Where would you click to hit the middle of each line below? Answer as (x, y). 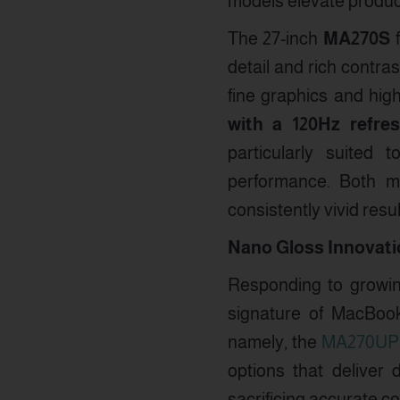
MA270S (357, 38)
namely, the (275, 342)
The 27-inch (275, 38)
